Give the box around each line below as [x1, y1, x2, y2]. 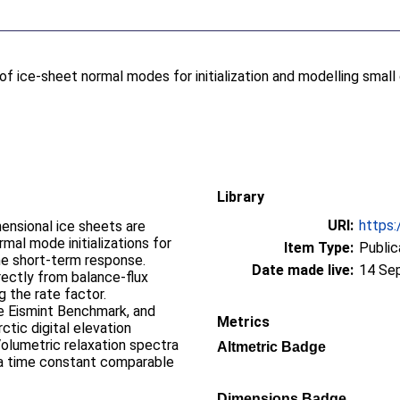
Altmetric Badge [217, 339, 326, 354]
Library [217, 188, 264, 205]
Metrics [217, 313, 270, 330]
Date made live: [252, 262, 354, 279]
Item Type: [284, 239, 354, 256]
